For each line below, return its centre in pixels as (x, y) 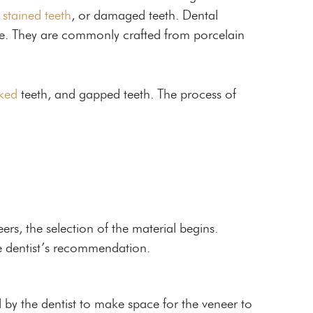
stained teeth (37, 15)
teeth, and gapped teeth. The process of (127, 94)
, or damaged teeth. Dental (145, 15)
